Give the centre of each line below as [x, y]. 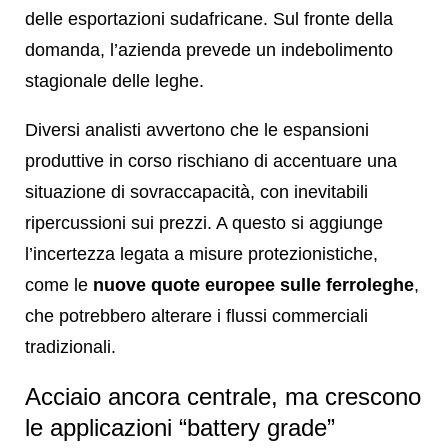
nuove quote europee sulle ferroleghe [253, 284]
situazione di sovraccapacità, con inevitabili [196, 191]
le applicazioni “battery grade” [180, 427]
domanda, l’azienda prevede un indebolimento [209, 49]
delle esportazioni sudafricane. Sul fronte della [209, 18]
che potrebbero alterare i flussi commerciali [196, 315]
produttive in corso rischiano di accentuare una [211, 160]
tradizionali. [70, 346]
